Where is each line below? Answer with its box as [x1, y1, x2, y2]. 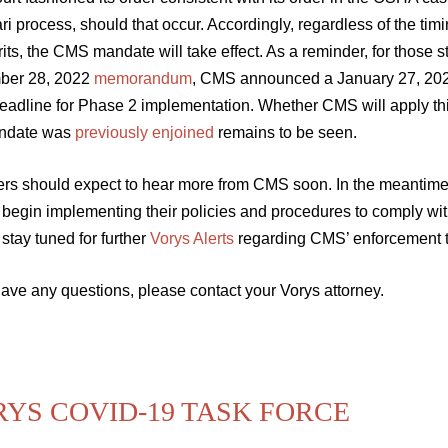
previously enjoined [75, 123, 214, 142]
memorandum [94, 69, 192, 88]
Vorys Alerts [150, 229, 234, 248]
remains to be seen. [214, 123, 357, 142]
